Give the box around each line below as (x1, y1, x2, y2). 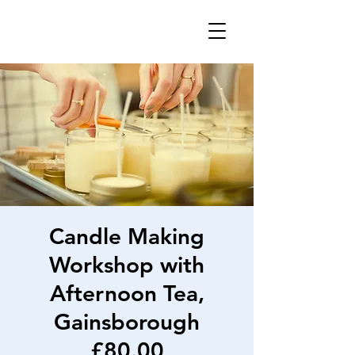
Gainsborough (54, 308, 200, 335)
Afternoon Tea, (49, 280, 204, 307)
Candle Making (49, 223, 204, 250)
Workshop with (49, 251, 204, 278)
